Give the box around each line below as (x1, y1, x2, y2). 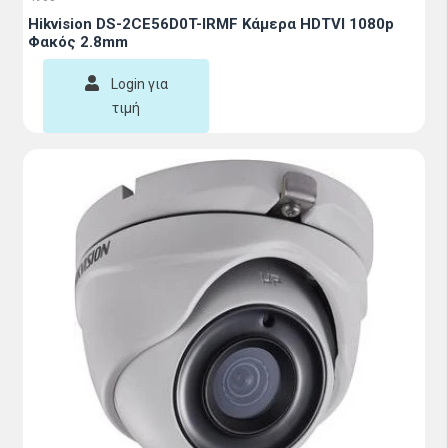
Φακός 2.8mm (28, 33, 128, 51)
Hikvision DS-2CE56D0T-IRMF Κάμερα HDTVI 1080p (28, 15, 394, 33)
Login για (110, 76, 168, 92)
